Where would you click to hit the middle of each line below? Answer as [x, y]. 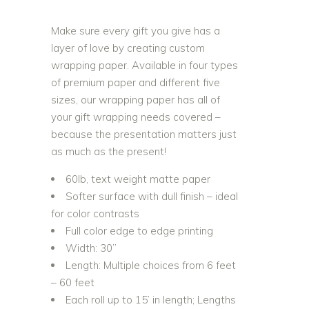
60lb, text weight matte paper [138, 179]
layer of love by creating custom [128, 48]
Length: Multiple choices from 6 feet [151, 265]
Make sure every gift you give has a [136, 31]
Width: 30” [91, 248]
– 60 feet [73, 282]
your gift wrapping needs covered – [136, 117]
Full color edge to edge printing [139, 231]
